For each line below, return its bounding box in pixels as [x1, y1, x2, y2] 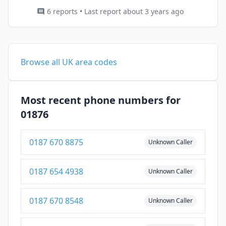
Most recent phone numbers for [21, 93, 181, 107]
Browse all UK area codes [21, 56, 117, 68]
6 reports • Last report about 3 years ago [47, 7, 184, 16]
